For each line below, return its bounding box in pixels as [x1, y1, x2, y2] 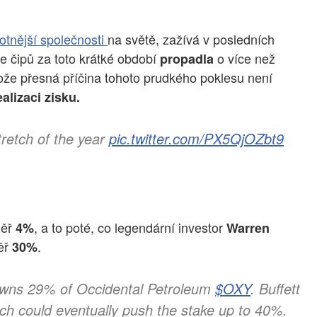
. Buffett [250, 278, 300, 299]
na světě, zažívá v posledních [108, 29, 275, 48]
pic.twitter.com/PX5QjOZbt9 [109, 128, 284, 149]
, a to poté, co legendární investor [34, 217, 226, 236]
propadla [156, 49, 214, 68]
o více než [214, 48, 275, 67]
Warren [226, 218, 270, 237]
